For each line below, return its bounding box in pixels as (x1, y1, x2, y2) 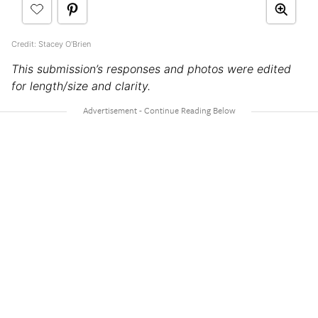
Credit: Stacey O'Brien (11, 38, 91, 49)
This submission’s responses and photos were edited (11, 61, 291, 76)
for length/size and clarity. (11, 78, 150, 93)
